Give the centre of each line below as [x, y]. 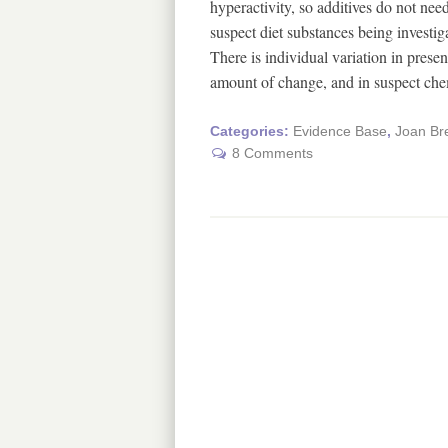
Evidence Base [339, 131]
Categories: [251, 131]
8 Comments [272, 153]
